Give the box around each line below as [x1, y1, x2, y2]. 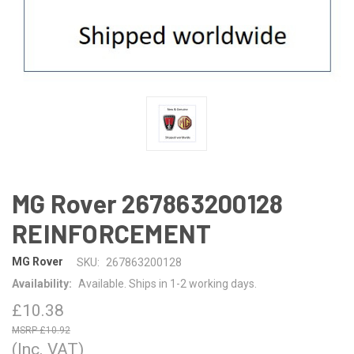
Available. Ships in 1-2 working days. [77, 277, 257, 290]
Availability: [12, 277, 72, 290]
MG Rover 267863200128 [12, 187, 284, 218]
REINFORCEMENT [12, 217, 212, 248]
